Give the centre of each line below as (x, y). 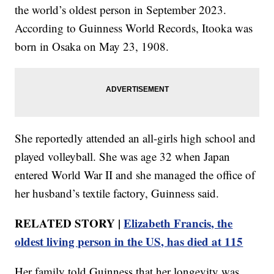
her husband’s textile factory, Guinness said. (117, 193)
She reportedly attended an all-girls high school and (135, 138)
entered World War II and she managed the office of (135, 175)
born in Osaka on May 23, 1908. (92, 46)
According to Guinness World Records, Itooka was (134, 28)
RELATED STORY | (69, 223)
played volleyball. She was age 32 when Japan (123, 157)
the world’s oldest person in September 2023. (121, 10)
